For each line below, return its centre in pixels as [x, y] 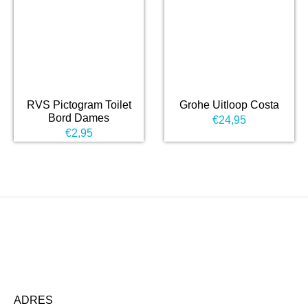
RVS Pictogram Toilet [79, 104]
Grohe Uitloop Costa [229, 104]
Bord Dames [79, 118]
